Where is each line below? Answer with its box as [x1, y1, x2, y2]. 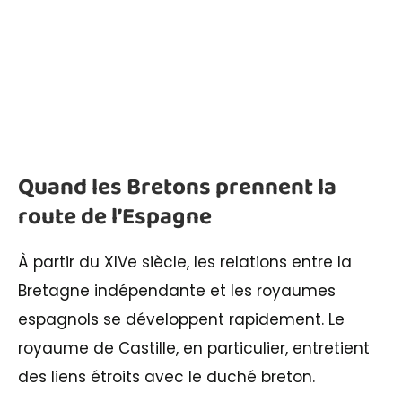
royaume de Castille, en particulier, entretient [18, 336, 370, 359]
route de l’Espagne [18, 197, 212, 236]
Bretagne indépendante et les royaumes [18, 279, 336, 301]
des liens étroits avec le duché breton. [18, 365, 315, 388]
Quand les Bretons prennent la [18, 168, 336, 206]
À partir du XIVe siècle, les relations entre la [18, 250, 352, 273]
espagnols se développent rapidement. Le [18, 308, 345, 330]
